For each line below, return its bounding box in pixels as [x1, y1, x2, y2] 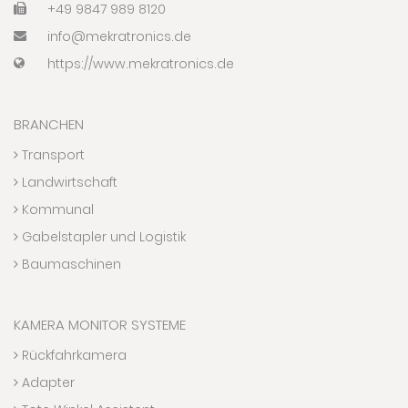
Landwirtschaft [18, 173, 117, 192]
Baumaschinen [18, 255, 121, 274]
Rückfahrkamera [18, 346, 127, 365]
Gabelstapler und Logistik [18, 228, 186, 247]
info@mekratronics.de [47, 27, 191, 46]
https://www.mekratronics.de [47, 55, 234, 74]
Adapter [18, 373, 75, 393]
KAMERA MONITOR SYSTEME [14, 315, 186, 335]
